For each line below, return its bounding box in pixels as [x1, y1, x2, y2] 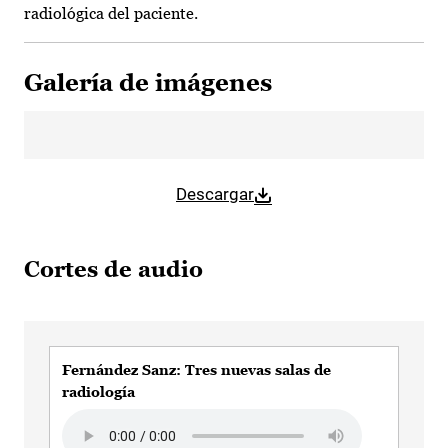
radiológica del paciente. [24, 4, 198, 24]
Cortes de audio [24, 257, 203, 283]
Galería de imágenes [24, 69, 272, 97]
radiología [62, 384, 135, 401]
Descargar [176, 184, 254, 205]
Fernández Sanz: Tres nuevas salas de [62, 362, 331, 379]
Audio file [61, 411, 131, 432]
